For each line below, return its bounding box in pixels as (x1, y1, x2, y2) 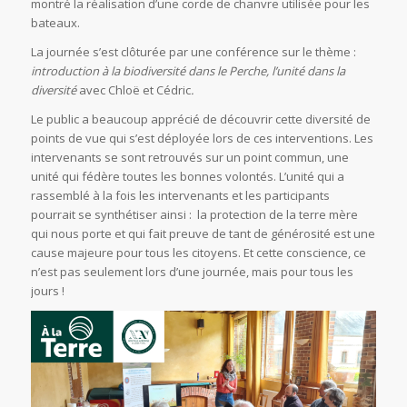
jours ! (30, 282, 65, 299)
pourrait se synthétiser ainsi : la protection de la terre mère (30, 205, 358, 223)
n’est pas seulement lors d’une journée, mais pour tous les (30, 263, 353, 280)
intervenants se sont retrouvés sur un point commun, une (30, 148, 349, 165)
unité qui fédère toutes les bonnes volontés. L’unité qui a (30, 167, 344, 184)
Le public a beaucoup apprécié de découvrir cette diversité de (30, 110, 371, 127)
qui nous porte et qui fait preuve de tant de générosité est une (30, 224, 375, 242)
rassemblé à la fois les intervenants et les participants (30, 186, 330, 203)
